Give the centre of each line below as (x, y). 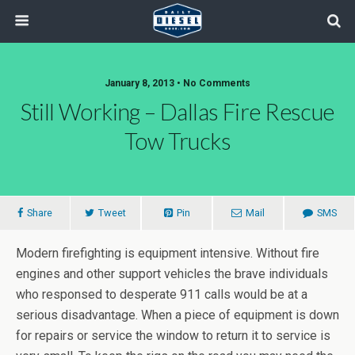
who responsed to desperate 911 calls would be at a (162, 294)
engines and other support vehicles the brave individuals (172, 274)
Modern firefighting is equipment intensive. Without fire (168, 253)
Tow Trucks (177, 141)
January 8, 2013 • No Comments (177, 83)
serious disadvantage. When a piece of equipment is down (177, 315)
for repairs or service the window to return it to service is (173, 336)
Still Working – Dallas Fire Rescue (177, 112)
